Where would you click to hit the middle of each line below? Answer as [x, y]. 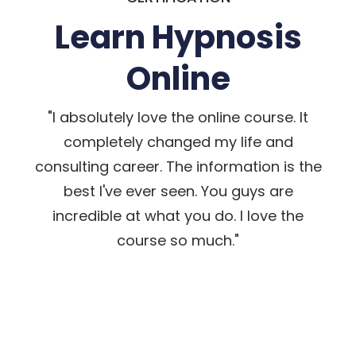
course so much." [178, 240]
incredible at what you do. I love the [178, 215]
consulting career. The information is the [178, 166]
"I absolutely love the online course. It [178, 117]
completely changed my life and [178, 141]
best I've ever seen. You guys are [178, 191]
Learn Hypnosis [178, 37]
